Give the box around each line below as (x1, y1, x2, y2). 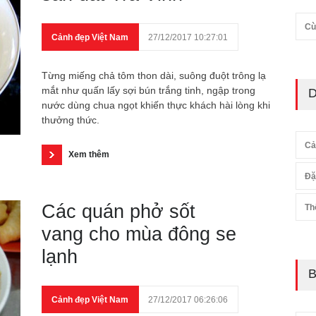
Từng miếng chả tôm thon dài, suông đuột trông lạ (42, 70, 266, 81)
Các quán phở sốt (42, 201, 195, 222)
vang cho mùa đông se (42, 224, 236, 245)
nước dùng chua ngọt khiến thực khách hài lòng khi (42, 99, 270, 111)
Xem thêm (68, 150, 109, 159)
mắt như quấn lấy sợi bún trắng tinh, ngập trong (42, 85, 255, 96)
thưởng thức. (42, 114, 99, 126)
